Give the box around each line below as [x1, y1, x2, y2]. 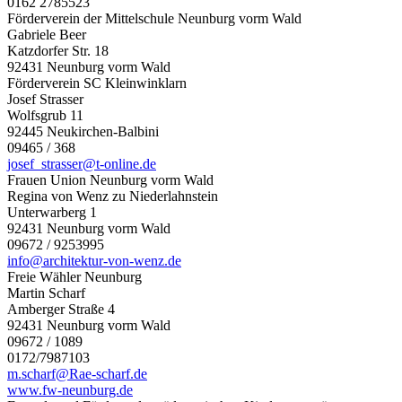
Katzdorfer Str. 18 [7, 42, 109, 58]
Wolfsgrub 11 [7, 107, 83, 123]
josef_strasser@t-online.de [7, 155, 156, 171]
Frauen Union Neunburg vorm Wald [7, 171, 214, 188]
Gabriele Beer [7, 26, 86, 42]
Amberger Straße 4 [7, 301, 115, 317]
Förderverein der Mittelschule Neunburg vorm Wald [7, 10, 301, 26]
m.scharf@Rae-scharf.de [7, 365, 147, 381]
